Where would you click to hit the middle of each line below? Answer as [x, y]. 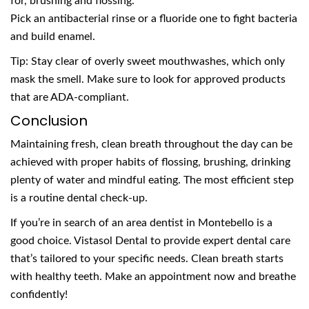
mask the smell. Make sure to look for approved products [148, 80]
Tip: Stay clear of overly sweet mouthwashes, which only [148, 62]
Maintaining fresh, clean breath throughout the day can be [151, 144]
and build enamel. [53, 37]
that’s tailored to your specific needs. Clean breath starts [147, 259]
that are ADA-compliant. [70, 98]
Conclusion [49, 121]
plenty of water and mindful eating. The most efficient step [152, 180]
